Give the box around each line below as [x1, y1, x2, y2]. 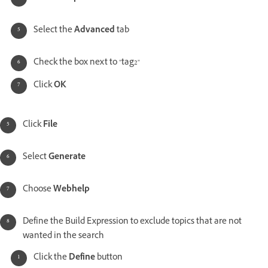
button [97, 251, 123, 266]
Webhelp [53, 183, 90, 197]
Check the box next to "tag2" [33, 56, 140, 71]
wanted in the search [23, 230, 104, 244]
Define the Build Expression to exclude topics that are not [23, 215, 242, 230]
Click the [33, 251, 69, 266]
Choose [23, 183, 53, 197]
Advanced [74, 24, 117, 38]
